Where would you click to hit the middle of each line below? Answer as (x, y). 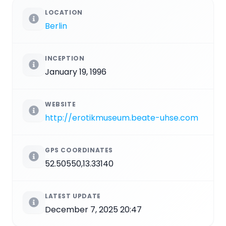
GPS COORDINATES (79, 150)
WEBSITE (61, 104)
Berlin (56, 26)
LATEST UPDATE (73, 196)
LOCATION (64, 13)
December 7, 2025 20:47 (93, 210)
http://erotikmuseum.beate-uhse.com (122, 118)
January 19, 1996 (76, 72)
